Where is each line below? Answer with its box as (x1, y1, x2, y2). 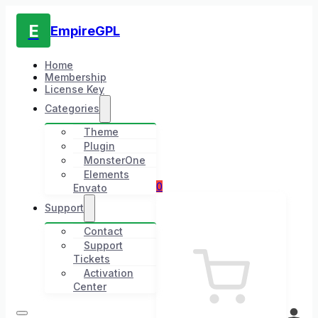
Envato (73, 181, 107, 194)
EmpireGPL (50, 23, 120, 38)
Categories (45, 102, 99, 114)
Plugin (84, 139, 115, 152)
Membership (45, 70, 106, 83)
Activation (84, 266, 133, 279)
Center (73, 280, 106, 292)
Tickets (73, 252, 110, 265)
